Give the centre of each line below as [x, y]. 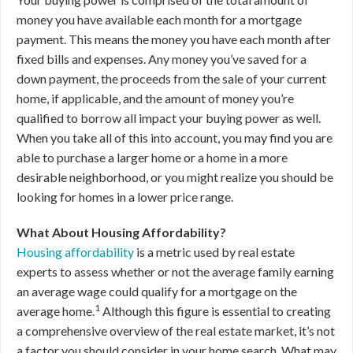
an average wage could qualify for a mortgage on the [157, 291]
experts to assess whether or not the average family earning [175, 271]
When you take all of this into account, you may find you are [175, 137]
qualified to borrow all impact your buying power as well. [169, 118]
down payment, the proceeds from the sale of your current [171, 78]
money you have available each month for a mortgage [159, 19]
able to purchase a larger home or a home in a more [152, 157]
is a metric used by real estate [214, 252]
